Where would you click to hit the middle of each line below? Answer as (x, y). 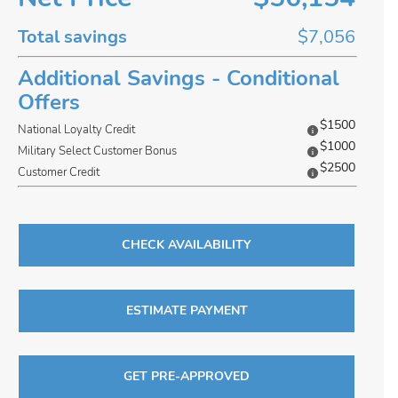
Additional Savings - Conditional (179, 78)
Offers (49, 102)
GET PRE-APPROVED (187, 376)
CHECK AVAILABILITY (187, 245)
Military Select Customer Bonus (97, 151)
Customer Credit (59, 172)
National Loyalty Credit (76, 130)
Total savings (72, 37)
